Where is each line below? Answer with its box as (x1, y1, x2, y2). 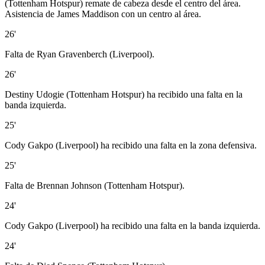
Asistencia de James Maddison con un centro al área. (5, 9, 201, 20)
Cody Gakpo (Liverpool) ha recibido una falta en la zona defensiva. (5, 140, 257, 151)
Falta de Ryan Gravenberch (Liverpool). (5, 49, 154, 60)
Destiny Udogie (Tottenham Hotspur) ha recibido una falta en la (5, 89, 243, 100)
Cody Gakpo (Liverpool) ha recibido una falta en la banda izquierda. (5, 221, 260, 231)
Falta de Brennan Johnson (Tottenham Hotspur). (5, 180, 185, 191)
